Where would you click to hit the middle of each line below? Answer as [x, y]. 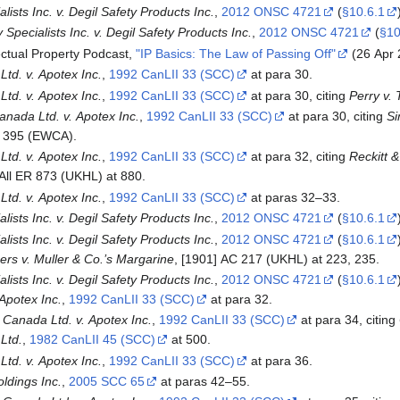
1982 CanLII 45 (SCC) [92, 340]
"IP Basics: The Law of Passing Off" [235, 53]
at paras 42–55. [203, 382]
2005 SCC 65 [106, 382]
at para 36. [279, 360]
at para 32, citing [298, 157]
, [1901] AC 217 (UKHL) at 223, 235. [276, 258]
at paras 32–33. [293, 197]
